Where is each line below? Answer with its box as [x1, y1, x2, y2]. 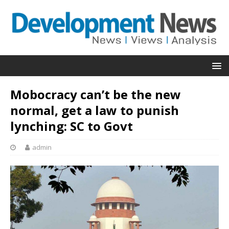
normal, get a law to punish [10, 101, 179, 119]
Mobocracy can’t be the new [10, 85, 181, 103]
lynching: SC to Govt [10, 117, 133, 134]
